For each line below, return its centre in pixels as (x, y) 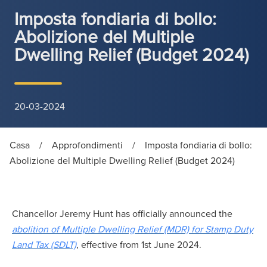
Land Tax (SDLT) (44, 245)
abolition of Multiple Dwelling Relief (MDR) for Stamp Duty (133, 229)
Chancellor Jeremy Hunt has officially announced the (122, 214)
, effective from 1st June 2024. (140, 245)
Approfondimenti (87, 145)
